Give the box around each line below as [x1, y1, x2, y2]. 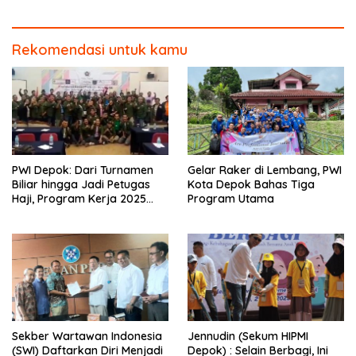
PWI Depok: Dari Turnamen [12, 162, 153, 177]
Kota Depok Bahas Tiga [188, 176, 315, 192]
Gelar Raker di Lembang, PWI [188, 162, 342, 177]
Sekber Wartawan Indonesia [12, 329, 162, 344]
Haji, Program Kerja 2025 [12, 191, 146, 206]
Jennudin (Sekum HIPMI [188, 329, 308, 344]
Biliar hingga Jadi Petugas [12, 176, 150, 192]
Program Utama [188, 191, 274, 206]
